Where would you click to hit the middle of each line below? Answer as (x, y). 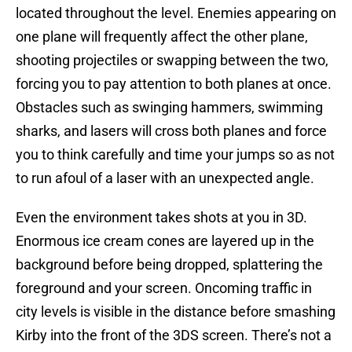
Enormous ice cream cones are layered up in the (165, 241)
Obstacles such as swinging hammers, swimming (169, 108)
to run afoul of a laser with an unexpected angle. (165, 178)
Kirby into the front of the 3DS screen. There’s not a (174, 335)
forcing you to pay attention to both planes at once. (174, 84)
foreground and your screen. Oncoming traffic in (164, 288)
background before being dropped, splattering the (169, 265)
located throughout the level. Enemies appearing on (176, 13)
